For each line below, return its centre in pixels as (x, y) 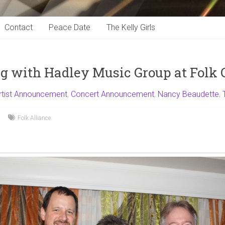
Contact (19, 28)
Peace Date (70, 28)
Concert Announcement (113, 94)
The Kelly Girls (131, 28)
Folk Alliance (34, 118)
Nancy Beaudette (188, 94)
